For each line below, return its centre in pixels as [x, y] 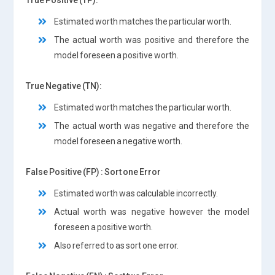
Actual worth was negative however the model [152, 211]
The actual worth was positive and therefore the [152, 40]
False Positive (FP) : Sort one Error [94, 172]
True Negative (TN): [64, 86]
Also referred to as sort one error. [117, 245]
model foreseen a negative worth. [118, 141]
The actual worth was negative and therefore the [152, 126]
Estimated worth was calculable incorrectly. [136, 193]
